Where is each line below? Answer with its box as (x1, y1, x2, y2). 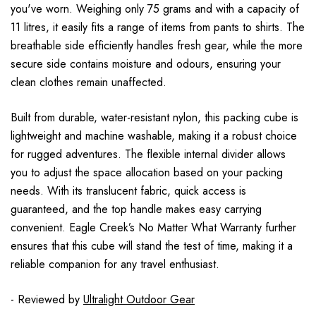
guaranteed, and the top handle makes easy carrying (11, 201, 262, 218)
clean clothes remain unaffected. (11, 74, 166, 91)
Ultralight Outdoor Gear (83, 291, 195, 308)
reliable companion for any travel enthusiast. (11, 256, 219, 273)
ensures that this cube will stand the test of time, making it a (11, 238, 293, 255)
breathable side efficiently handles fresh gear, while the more (11, 37, 303, 54)
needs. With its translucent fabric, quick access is (11, 183, 246, 200)
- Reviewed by (11, 291, 83, 308)
